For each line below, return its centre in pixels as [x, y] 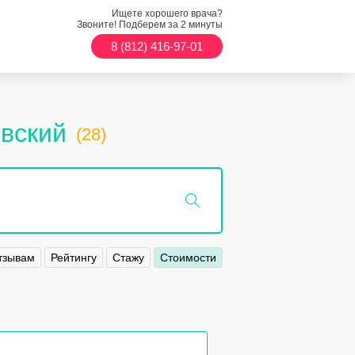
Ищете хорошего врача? [167, 13]
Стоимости [188, 258]
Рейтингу [74, 258]
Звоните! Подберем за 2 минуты [150, 25]
